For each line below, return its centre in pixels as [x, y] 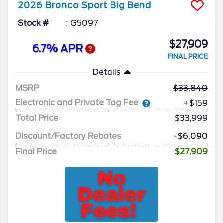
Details [107, 72]
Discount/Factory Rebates [68, 136]
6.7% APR [58, 49]
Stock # [33, 23]
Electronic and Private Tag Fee [77, 103]
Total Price [37, 118]
